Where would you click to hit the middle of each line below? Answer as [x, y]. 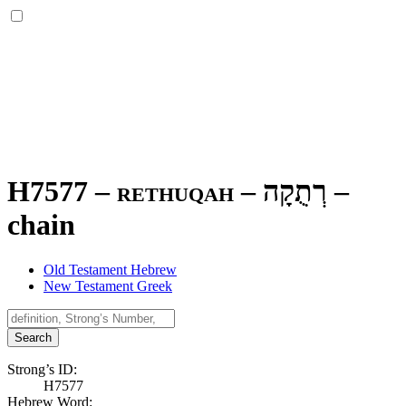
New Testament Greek [108, 285]
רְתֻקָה [295, 192]
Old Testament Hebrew [110, 269]
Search [33, 337]
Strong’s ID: [42, 369]
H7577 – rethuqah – [135, 192]
